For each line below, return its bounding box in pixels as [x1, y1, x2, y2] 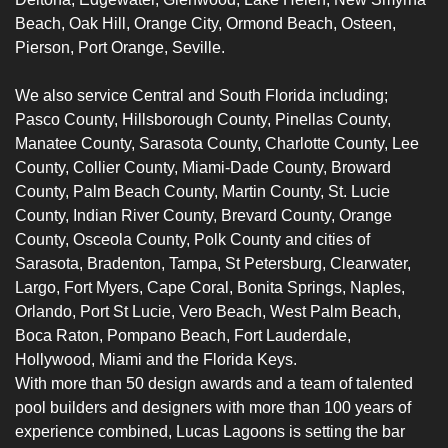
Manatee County [15, 134, 131, 152]
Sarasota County [139, 134, 257, 152]
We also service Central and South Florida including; [15, 86, 388, 104]
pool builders [15, 398, 107, 416]
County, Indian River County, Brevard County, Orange [15, 206, 392, 224]
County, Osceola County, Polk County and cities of [15, 230, 370, 248]
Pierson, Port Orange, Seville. [15, 38, 225, 56]
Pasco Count [15, 110, 107, 128]
